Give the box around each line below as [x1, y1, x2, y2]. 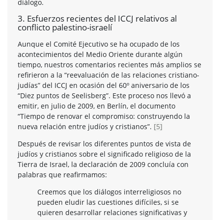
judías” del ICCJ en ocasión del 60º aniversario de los [18, 80, 190, 90]
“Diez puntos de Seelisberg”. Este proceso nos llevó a [18, 90, 191, 100]
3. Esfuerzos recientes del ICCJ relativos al [18, 12, 177, 24]
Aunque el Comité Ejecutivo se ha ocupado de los [18, 39, 180, 49]
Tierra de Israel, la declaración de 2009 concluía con [18, 159, 189, 169]
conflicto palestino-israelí [18, 21, 112, 33]
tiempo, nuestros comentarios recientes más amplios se [18, 59, 201, 69]
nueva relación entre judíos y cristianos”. [18, 121, 154, 131]
